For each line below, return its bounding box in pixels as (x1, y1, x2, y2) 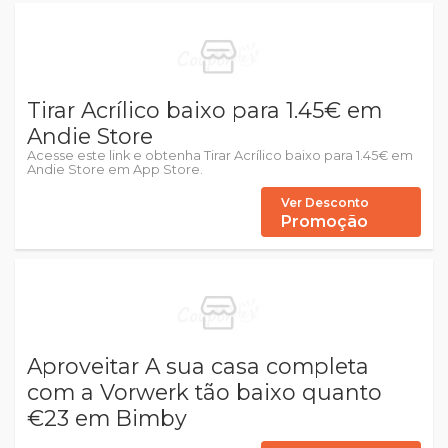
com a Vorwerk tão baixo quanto (27, 379, 382, 405)
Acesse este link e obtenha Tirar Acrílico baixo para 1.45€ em (27, 148, 413, 163)
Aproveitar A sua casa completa (27, 353, 369, 379)
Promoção (281, 212, 368, 231)
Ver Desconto (281, 195, 369, 210)
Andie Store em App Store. (27, 162, 203, 177)
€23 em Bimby (27, 405, 187, 431)
